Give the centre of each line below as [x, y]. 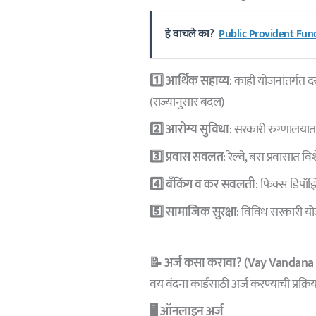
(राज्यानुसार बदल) [187, 102]
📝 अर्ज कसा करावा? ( [199, 263]
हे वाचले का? [190, 34]
